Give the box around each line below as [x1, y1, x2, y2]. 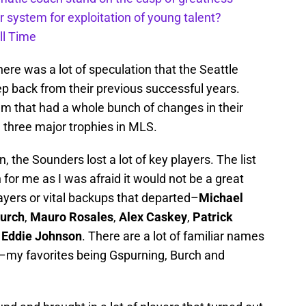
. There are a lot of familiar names [82, 229, 264, 244]
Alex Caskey [119, 210, 187, 225]
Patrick [193, 210, 233, 225]
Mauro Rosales [30, 210, 113, 225]
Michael [199, 191, 243, 206]
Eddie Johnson [1, 229, 82, 244]
